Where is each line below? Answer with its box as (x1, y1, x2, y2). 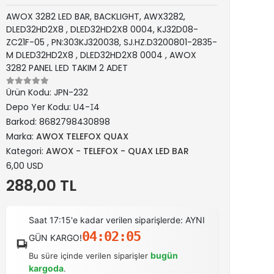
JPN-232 (54, 86, 88, 98)
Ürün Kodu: (6, 86, 54, 98)
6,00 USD (6, 160, 43, 172)
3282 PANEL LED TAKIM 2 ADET (6, 62, 128, 74)
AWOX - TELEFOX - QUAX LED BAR (46, 145, 189, 157)
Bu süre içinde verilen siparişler (29, 251, 151, 261)
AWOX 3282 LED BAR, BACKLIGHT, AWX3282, (6, 10, 185, 23)
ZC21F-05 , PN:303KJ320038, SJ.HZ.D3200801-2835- (6, 36, 217, 48)
